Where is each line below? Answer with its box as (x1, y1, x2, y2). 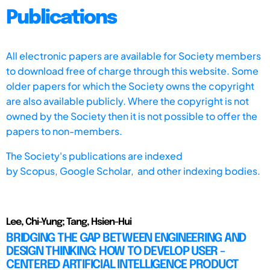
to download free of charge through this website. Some (6, 64, 259, 77)
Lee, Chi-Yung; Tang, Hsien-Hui (6, 216, 131, 227)
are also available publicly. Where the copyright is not (6, 94, 249, 107)
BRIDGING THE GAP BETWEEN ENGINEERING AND (6, 231, 246, 245)
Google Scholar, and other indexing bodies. (60, 164, 260, 177)
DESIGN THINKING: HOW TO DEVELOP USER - (6, 245, 225, 258)
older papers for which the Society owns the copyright (6, 79, 254, 92)
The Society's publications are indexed (6, 149, 183, 162)
